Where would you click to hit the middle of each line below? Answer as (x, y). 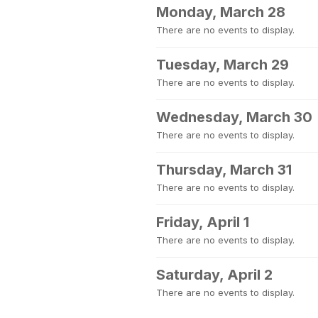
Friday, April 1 (203, 222)
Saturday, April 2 (214, 275)
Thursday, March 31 (224, 170)
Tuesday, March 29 (223, 65)
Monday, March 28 (221, 12)
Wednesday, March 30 (234, 117)
